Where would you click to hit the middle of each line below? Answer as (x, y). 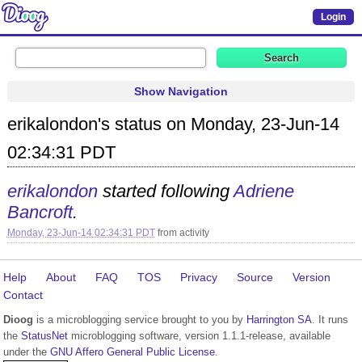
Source (255, 277)
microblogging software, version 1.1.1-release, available (199, 336)
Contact (23, 295)
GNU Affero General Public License (133, 352)
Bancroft (40, 212)
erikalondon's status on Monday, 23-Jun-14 (173, 124)
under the (27, 352)
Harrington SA (279, 320)
